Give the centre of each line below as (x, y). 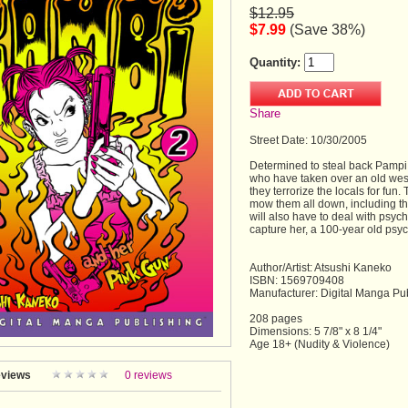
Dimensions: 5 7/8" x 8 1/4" (316, 331)
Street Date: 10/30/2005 (308, 140)
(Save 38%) (327, 30)
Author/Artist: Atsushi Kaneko (321, 268)
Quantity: (275, 62)
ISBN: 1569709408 (297, 280)
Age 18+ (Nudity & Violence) (320, 344)
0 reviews (148, 375)
